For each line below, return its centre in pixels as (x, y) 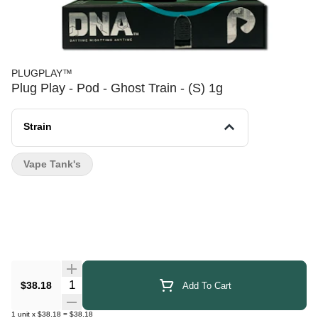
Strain (38, 126)
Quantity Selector (104, 283)
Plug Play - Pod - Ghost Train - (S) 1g (117, 88)
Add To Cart (207, 285)
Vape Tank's (52, 164)
